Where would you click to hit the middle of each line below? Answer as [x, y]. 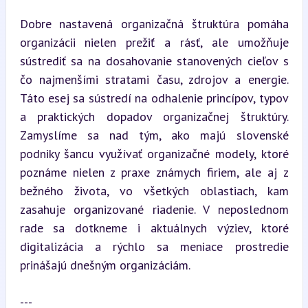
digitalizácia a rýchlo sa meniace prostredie [154, 246]
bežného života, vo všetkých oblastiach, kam [154, 190]
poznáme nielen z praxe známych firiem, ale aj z [154, 172]
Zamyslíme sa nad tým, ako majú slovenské [154, 135]
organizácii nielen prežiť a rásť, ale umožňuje [154, 42]
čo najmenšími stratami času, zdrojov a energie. [154, 79]
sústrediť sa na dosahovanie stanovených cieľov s [154, 60]
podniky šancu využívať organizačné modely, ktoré [154, 153]
